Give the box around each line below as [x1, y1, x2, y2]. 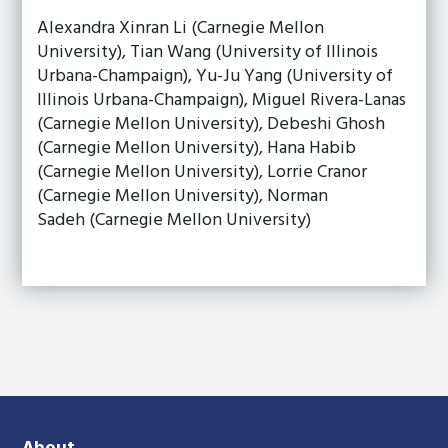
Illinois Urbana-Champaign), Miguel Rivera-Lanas [37, 86, 407, 115]
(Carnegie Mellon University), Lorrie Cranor [37, 158, 368, 187]
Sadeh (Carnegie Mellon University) [37, 206, 312, 235]
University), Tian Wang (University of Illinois [37, 38, 379, 67]
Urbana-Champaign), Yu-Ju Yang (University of [37, 62, 394, 91]
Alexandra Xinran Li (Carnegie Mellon [37, 14, 325, 43]
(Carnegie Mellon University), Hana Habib [37, 134, 357, 163]
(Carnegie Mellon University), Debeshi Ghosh [37, 110, 386, 139]
